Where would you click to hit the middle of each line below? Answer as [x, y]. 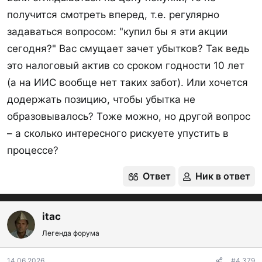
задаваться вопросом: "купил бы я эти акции [117, 32]
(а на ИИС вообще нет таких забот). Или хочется [127, 82]
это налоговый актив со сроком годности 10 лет [126, 65]
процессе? [33, 150]
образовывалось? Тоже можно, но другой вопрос [129, 116]
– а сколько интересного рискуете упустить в [118, 133]
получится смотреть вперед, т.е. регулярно [113, 15]
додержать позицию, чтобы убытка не [101, 99]
